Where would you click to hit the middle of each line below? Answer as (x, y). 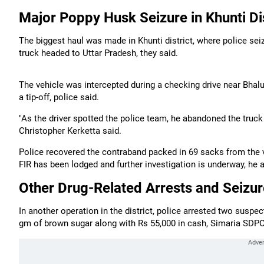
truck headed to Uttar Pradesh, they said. (98, 53)
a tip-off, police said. (59, 97)
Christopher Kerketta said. (70, 131)
